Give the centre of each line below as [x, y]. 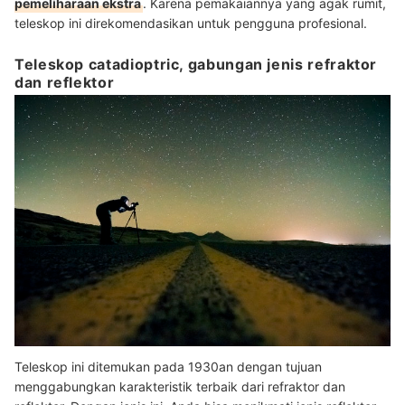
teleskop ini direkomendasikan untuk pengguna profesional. [191, 24]
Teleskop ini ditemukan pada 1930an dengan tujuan [168, 366]
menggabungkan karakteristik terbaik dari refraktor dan [180, 386]
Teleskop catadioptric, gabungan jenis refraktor [196, 65]
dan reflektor [65, 83]
